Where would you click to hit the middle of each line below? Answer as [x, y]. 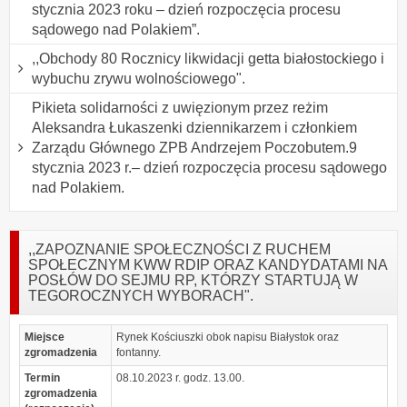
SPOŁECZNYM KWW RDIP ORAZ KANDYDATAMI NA [208, 264]
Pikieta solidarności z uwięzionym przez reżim [180, 107]
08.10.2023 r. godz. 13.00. [181, 377]
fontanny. [139, 352]
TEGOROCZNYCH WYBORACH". [141, 295]
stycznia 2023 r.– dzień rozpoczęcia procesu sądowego [209, 167]
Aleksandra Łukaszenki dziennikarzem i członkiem [194, 127]
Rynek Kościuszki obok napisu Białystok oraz [228, 337]
